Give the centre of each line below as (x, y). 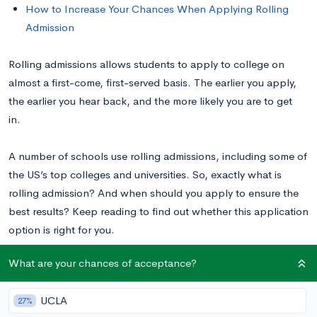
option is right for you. (62, 229)
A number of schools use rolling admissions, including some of (158, 156)
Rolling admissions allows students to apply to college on (146, 64)
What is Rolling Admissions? (99, 276)
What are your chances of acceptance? (103, 263)
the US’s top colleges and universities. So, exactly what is (145, 174)
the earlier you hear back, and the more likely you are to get (150, 100)
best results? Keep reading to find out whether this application (158, 211)
